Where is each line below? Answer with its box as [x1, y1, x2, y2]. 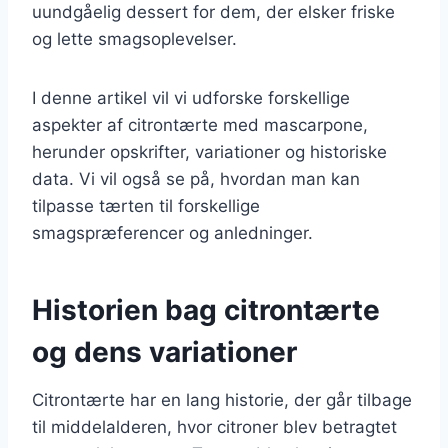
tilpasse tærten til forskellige [32, 195, 260, 216]
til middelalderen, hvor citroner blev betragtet [32, 416, 397, 437]
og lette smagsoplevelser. [32, 28, 237, 49]
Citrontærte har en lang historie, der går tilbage [32, 389, 412, 410]
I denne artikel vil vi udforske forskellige [32, 87, 350, 108]
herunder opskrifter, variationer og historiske [32, 141, 387, 162]
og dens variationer [32, 334, 297, 369]
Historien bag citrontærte [32, 292, 380, 327]
